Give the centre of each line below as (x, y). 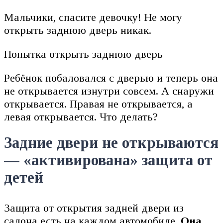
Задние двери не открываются (111, 143)
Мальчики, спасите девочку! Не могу (93, 17)
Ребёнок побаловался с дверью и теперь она (111, 78)
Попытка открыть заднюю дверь (83, 54)
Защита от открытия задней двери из (94, 208)
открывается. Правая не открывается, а (98, 104)
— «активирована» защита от (108, 160)
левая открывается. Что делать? (81, 116)
